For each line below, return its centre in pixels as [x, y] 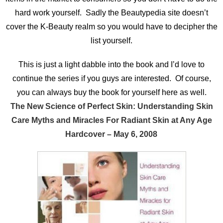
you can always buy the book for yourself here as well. [111, 93]
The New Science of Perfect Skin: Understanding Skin [112, 107]
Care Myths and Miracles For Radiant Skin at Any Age [111, 120]
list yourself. [111, 41]
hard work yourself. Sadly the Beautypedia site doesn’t [111, 13]
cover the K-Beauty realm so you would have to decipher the [111, 27]
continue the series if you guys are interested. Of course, [111, 79]
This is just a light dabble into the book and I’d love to [111, 65]
